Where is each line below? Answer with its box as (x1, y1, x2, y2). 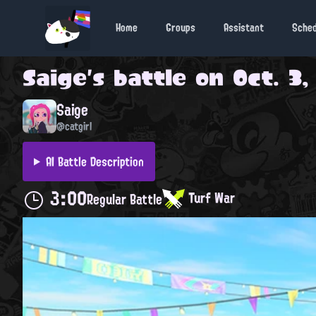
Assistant (224, 18, 264, 38)
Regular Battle (87, 186, 162, 212)
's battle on (87, 56, 233, 99)
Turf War (185, 184, 235, 210)
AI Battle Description (45, 150, 144, 173)
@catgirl (56, 116, 92, 136)
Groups (166, 18, 195, 38)
